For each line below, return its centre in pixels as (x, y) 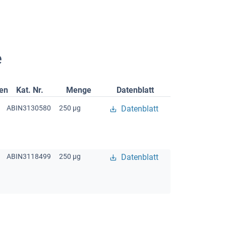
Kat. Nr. (30, 90)
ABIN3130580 (29, 108)
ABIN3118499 (29, 156)
